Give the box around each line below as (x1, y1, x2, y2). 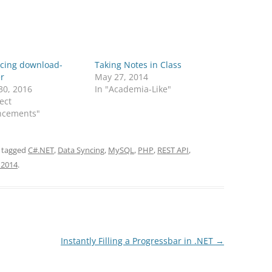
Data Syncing (58, 144, 104, 155)
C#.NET (28, 144, 54, 155)
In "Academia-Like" (95, 83, 172, 95)
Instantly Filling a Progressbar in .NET (60, 235, 216, 246)
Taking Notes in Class (95, 59, 182, 70)
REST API (157, 144, 189, 155)
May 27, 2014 (95, 71, 149, 83)
